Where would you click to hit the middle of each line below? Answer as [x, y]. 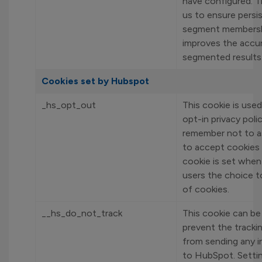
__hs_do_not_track [82, 213]
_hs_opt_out [69, 105]
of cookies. [206, 189]
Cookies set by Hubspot [95, 81]
